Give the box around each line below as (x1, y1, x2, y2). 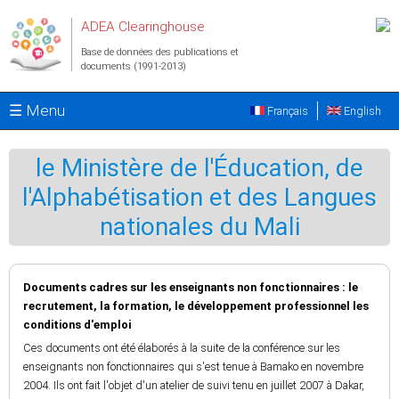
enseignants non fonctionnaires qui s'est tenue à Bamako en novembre (23, 360, 363, 373)
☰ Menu (9, 102, 65, 119)
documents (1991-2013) (81, 61, 186, 72)
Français (265, 104, 308, 118)
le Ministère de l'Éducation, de (36, 153, 363, 183)
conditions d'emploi (23, 318, 131, 331)
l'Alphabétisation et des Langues (22, 183, 377, 212)
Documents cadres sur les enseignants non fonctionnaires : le (23, 281, 358, 294)
